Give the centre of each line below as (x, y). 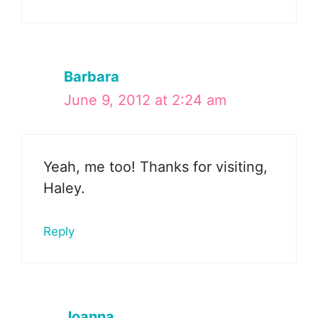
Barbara (92, 76)
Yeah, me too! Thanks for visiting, (155, 166)
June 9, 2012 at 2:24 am (145, 100)
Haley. (64, 188)
